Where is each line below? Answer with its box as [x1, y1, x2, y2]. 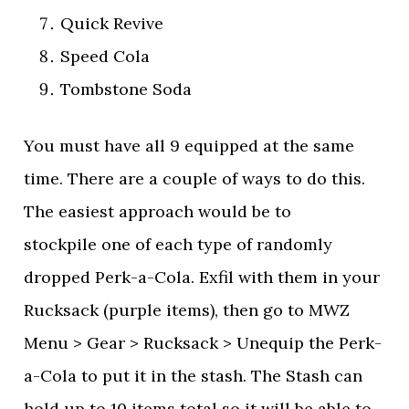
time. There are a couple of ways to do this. [24, 168, 366, 189]
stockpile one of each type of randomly [24, 234, 333, 255]
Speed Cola [60, 46, 151, 67]
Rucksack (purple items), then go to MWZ [24, 299, 351, 320]
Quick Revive [60, 13, 164, 34]
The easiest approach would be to [24, 201, 292, 222]
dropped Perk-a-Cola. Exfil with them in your [24, 267, 381, 288]
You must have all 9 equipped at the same [24, 135, 355, 156]
